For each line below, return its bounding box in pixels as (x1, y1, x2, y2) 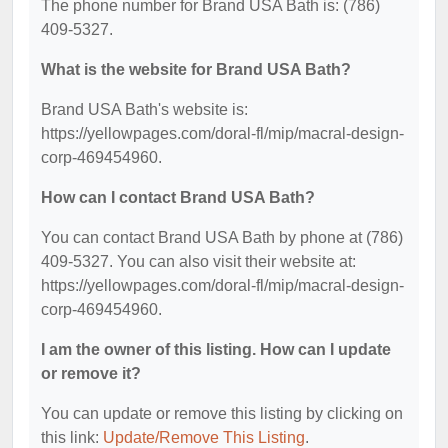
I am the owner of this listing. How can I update (41, 341, 391, 358)
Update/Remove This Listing (103, 429, 305, 446)
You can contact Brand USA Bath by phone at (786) (41, 229, 403, 246)
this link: (41, 429, 103, 446)
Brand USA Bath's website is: (41, 101, 248, 118)
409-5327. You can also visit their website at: (41, 253, 356, 270)
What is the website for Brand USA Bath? (41, 61, 351, 78)
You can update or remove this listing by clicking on (41, 405, 403, 422)
